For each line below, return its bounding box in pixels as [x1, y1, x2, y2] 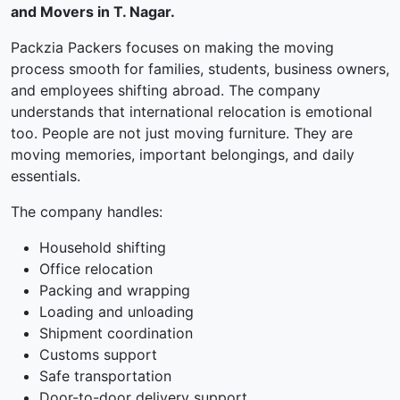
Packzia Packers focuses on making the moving [11, 38, 334, 57]
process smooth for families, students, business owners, [11, 60, 389, 79]
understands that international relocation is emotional [11, 103, 372, 121]
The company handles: [11, 203, 162, 221]
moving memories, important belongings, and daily [11, 146, 354, 164]
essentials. [11, 167, 80, 186]
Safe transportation [39, 367, 171, 386]
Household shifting [39, 238, 166, 257]
